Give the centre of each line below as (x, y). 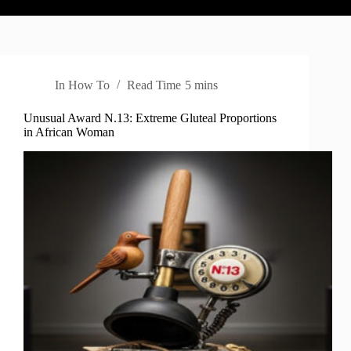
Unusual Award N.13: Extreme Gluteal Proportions (150, 118)
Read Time (154, 85)
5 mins (201, 85)
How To (89, 85)
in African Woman (69, 132)
